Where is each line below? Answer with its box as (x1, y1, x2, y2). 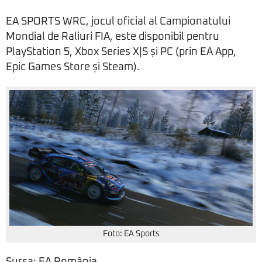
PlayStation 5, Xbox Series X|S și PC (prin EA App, (6, 47, 236, 58)
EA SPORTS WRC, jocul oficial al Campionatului (6, 16, 230, 27)
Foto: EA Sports (102, 230, 160, 239)
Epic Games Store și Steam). (6, 62, 140, 73)
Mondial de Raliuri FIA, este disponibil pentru (6, 32, 219, 43)
